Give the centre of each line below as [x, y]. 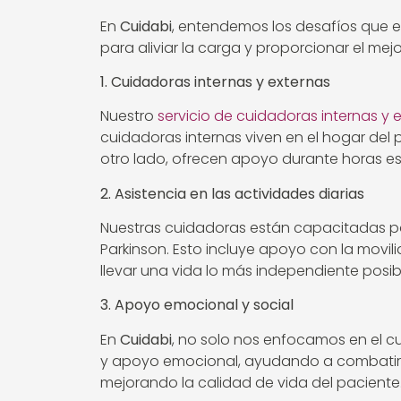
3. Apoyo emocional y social [197, 305]
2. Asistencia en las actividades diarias [232, 193]
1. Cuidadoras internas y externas [215, 81]
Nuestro [129, 116]
